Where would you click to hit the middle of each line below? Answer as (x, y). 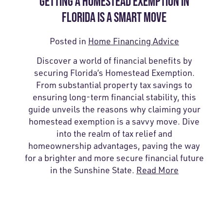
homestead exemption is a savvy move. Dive (114, 121)
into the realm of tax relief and (114, 134)
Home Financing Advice (133, 41)
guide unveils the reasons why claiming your (114, 109)
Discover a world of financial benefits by (114, 61)
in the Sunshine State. (93, 170)
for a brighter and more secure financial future (114, 158)
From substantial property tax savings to (114, 85)
